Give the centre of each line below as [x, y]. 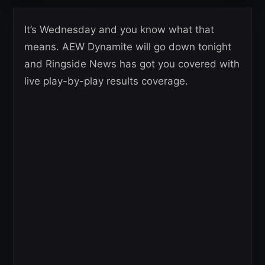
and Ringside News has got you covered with [132, 64]
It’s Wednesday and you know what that [119, 30]
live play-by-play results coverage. [106, 81]
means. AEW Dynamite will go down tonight [128, 47]
